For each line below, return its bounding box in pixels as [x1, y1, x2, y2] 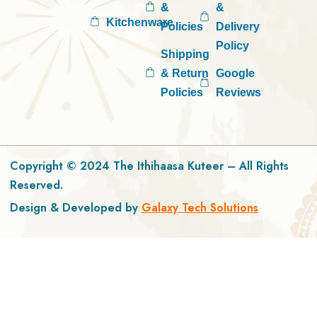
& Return [161, 67, 209, 80]
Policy [215, 40, 249, 52]
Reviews [215, 86, 261, 99]
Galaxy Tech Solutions [142, 200, 258, 217]
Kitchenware [105, 16, 173, 29]
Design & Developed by [10, 200, 138, 217]
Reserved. [10, 177, 63, 194]
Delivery [215, 21, 260, 33]
